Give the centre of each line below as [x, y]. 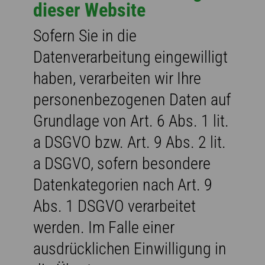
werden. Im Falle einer [104, 227]
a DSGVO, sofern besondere [122, 163]
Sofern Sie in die [85, 35]
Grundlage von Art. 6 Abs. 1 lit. [131, 121]
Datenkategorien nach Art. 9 [123, 185]
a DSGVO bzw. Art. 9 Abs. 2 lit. [130, 142]
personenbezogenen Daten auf [132, 99]
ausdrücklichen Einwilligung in [130, 248]
